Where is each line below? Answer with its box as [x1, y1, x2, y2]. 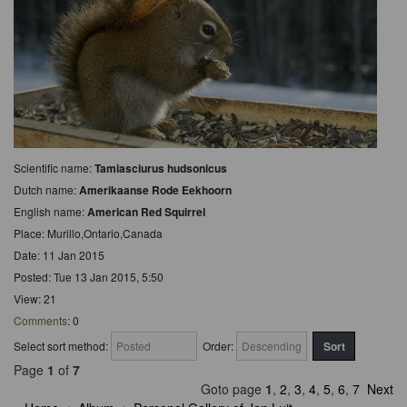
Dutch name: [14, 181, 79, 197]
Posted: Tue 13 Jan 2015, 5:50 [14, 268, 164, 284]
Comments [14, 312, 67, 328]
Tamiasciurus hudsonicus [94, 159, 227, 176]
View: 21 [14, 290, 56, 306]
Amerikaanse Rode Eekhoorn [79, 181, 232, 198]
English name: [14, 203, 87, 219]
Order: [197, 338, 236, 354]
